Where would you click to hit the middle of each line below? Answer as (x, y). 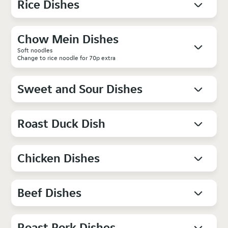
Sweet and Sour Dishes (80, 89)
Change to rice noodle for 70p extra (67, 58)
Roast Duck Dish (62, 123)
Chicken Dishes (59, 158)
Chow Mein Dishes (68, 39)
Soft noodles (36, 50)
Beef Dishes (50, 192)
